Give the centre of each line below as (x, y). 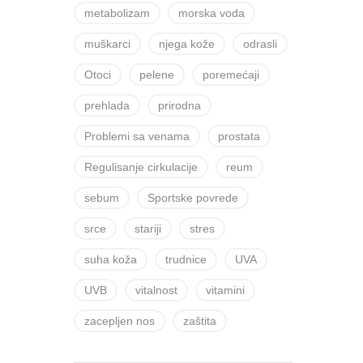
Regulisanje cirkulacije (141, 167)
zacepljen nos (120, 321)
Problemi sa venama (137, 136)
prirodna (179, 105)
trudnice (186, 259)
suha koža (111, 259)
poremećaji (231, 75)
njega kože (187, 44)
